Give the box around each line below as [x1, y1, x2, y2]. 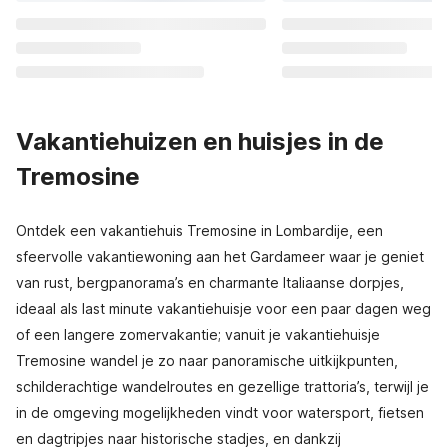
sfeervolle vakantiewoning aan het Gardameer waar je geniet [16, 248, 424, 265]
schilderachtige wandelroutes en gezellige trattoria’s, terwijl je [16, 378, 429, 395]
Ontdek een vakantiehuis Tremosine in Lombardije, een [16, 222, 383, 239]
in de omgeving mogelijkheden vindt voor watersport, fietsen [16, 404, 424, 421]
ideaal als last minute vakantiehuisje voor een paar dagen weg [16, 300, 431, 317]
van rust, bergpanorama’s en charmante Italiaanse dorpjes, [16, 274, 404, 291]
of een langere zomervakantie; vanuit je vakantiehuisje [16, 326, 380, 343]
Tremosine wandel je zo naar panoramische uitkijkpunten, [16, 352, 398, 369]
